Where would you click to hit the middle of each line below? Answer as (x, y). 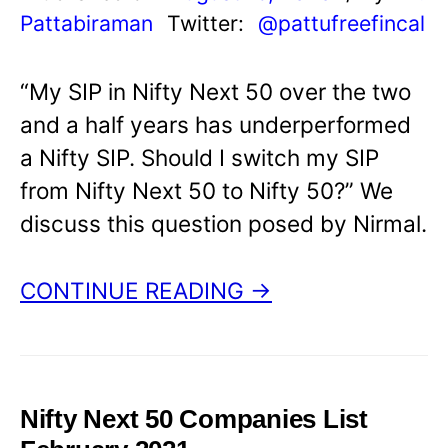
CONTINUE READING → (146, 291)
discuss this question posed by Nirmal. (223, 224)
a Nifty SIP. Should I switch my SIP (199, 158)
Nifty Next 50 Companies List (194, 419)
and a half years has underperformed (215, 125)
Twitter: (208, 23)
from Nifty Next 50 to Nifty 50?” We (206, 191)
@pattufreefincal (341, 23)
